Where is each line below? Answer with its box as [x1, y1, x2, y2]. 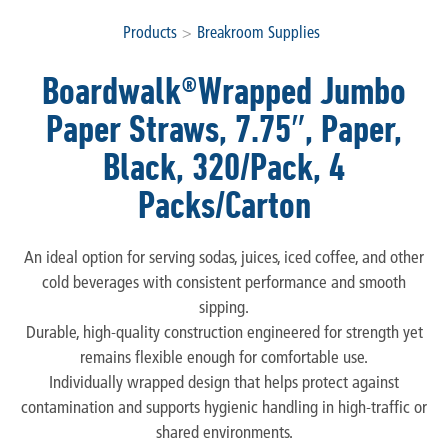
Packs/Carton [137, 183, 311, 227]
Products [123, 22, 177, 42]
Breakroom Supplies [197, 22, 320, 42]
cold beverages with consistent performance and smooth [42, 270, 406, 292]
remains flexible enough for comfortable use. [80, 345, 368, 367]
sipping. [199, 295, 249, 317]
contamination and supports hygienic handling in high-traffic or [21, 395, 427, 417]
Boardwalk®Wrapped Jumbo [42, 69, 406, 113]
